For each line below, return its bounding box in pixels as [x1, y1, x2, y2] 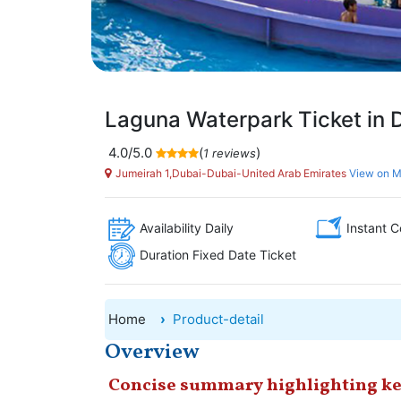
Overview [105, 337, 200, 368]
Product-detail [173, 311, 264, 328]
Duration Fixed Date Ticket [140, 246, 296, 262]
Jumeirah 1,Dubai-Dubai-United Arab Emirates [115, 166, 346, 180]
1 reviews [203, 145, 256, 160]
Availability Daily [140, 219, 234, 235]
